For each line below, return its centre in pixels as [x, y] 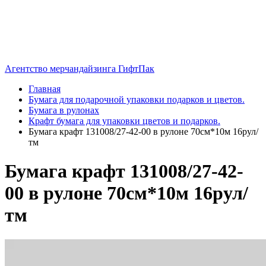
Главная [45, 89]
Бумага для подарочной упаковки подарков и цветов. [137, 99]
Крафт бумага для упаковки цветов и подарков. [124, 121]
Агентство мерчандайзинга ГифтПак [80, 69]
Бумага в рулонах [64, 110]
